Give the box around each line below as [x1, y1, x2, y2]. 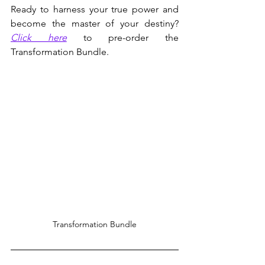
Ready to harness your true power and [11, 3, 179, 15]
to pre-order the [66, 31, 179, 43]
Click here [11, 31, 67, 43]
